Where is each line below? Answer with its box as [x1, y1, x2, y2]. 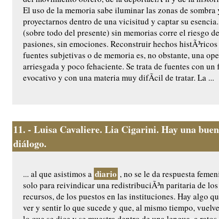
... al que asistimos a [23, 168, 94, 180]
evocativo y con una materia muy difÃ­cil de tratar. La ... [23, 72, 214, 84]
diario [95, 168, 117, 180]
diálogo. [13, 136, 46, 151]
